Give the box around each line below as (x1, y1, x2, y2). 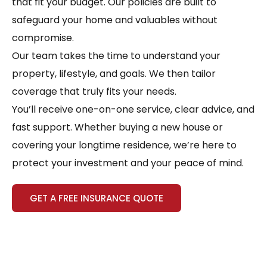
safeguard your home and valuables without (12, 13, 218, 27)
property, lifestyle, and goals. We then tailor (12, 67, 216, 81)
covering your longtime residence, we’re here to (12, 138, 237, 153)
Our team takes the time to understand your (12, 49, 221, 63)
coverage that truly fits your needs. (12, 85, 176, 99)
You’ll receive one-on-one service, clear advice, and (12, 103, 254, 117)
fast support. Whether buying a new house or (12, 120, 223, 135)
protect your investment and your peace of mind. (12, 156, 244, 170)
